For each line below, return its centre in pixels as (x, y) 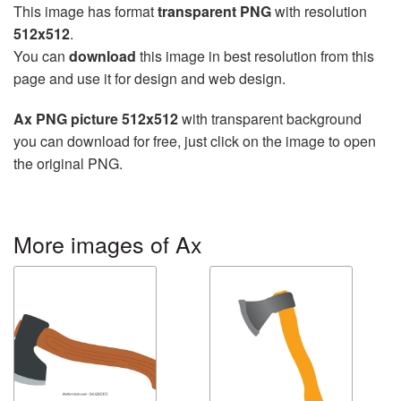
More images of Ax (108, 243)
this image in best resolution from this (255, 56)
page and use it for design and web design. (149, 78)
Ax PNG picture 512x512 (96, 119)
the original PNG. (68, 163)
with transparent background (270, 119)
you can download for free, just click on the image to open (195, 141)
